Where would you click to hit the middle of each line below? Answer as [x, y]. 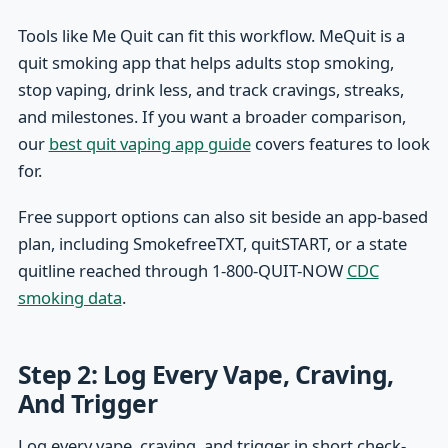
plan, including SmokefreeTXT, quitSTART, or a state [212, 243]
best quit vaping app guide [149, 144]
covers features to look [340, 144]
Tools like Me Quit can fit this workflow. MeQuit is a [211, 36]
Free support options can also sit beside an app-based [222, 216]
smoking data [69, 297]
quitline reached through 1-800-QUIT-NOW [182, 270]
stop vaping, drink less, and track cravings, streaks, [210, 90]
